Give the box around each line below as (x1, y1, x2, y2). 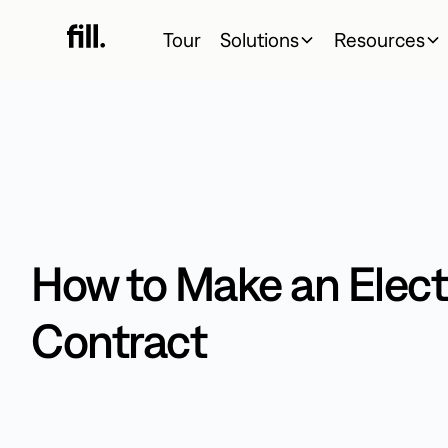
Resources (334, 27, 426, 51)
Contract (31, 311, 206, 368)
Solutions (219, 27, 299, 51)
